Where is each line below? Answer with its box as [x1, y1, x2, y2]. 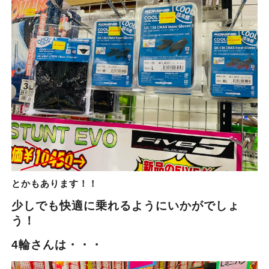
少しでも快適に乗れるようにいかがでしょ [11, 199, 240, 213]
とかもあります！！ [11, 177, 98, 190]
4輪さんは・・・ [11, 238, 103, 252]
